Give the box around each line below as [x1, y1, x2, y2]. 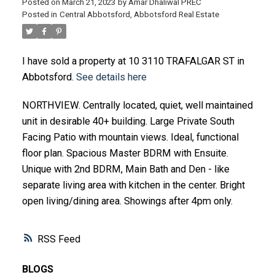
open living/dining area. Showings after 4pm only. [21, 195, 233, 207]
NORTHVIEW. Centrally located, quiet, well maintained [21, 99, 253, 112]
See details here [76, 71, 147, 83]
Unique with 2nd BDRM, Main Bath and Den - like [21, 163, 230, 176]
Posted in [21, 10, 57, 20]
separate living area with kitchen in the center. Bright [21, 179, 245, 192]
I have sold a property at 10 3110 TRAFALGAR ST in [21, 55, 244, 68]
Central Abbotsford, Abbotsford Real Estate [59, 10, 219, 20]
